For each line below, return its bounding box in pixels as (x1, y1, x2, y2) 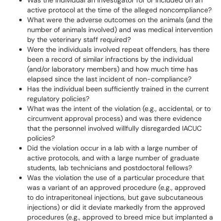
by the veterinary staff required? (27, 35, 131, 44)
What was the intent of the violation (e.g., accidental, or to (27, 104, 211, 113)
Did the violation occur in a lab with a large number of (27, 144, 198, 152)
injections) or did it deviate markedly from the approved (27, 203, 205, 212)
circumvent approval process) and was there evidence (27, 114, 202, 123)
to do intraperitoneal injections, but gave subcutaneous (27, 193, 203, 202)
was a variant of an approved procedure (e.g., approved (27, 183, 206, 192)
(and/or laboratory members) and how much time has (27, 65, 198, 74)
